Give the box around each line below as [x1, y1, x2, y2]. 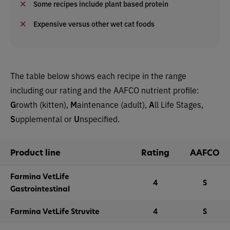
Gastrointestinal [10, 184, 70, 194]
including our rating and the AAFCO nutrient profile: [10, 84, 199, 95]
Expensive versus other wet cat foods [33, 18, 155, 29]
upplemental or [15, 113, 74, 124]
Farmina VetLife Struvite [10, 206, 100, 216]
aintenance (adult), [77, 99, 149, 110]
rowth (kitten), [16, 99, 70, 110]
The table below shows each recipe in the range [10, 70, 186, 81]
